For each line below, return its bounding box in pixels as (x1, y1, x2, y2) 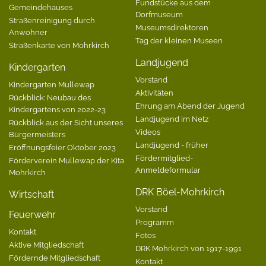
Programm (135, 217, 174, 227)
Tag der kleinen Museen (135, 35, 223, 45)
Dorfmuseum (135, 9, 183, 19)
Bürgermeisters (9, 129, 65, 139)
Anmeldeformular (135, 164, 201, 175)
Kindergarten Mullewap (9, 79, 94, 89)
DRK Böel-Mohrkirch (135, 186, 224, 198)
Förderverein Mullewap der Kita (9, 155, 124, 165)
